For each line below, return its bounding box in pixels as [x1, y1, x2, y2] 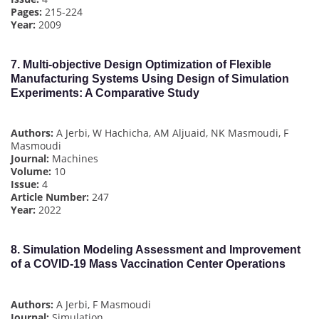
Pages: [11, 4, 42, 19]
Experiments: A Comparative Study [11, 86, 199, 99]
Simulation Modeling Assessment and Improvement [23, 244, 300, 256]
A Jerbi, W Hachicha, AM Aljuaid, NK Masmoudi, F [53, 126, 288, 140]
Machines [49, 152, 98, 166]
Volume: [11, 164, 51, 179]
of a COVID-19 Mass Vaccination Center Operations [11, 258, 286, 271]
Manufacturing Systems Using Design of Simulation [11, 72, 289, 85]
